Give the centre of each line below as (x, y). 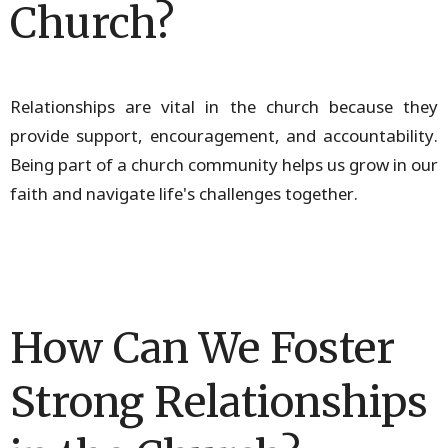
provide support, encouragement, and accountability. (224, 135)
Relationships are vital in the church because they (224, 106)
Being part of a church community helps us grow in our (224, 164)
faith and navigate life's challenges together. (184, 193)
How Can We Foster (202, 347)
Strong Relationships (219, 401)
